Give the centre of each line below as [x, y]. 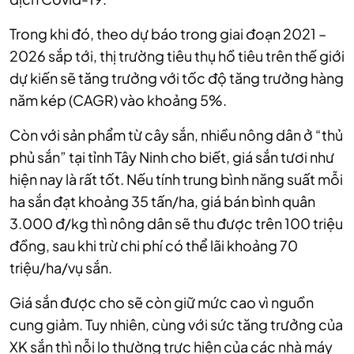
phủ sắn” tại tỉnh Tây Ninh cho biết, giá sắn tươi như [172, 157]
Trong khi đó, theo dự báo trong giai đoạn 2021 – [168, 34]
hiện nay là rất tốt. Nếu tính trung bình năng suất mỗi [176, 179]
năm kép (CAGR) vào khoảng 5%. [118, 100]
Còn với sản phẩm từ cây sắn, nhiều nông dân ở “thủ [176, 135]
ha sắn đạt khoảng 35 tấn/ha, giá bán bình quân [162, 201]
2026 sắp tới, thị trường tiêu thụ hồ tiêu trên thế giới [177, 56]
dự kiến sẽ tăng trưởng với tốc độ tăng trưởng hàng [177, 78]
